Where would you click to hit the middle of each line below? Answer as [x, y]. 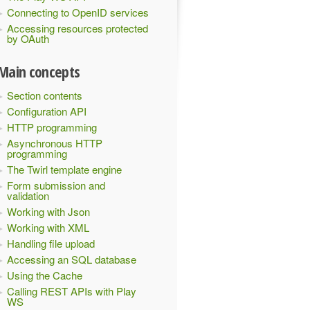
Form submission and [56, 185]
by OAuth [28, 38]
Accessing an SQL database [72, 259]
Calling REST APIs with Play [72, 291]
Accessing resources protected [77, 28]
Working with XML [48, 227]
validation [28, 195]
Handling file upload [51, 243]
